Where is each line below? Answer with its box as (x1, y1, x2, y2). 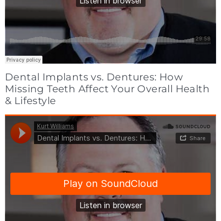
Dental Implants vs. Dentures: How (5, 71, 184, 83)
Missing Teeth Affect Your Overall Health (5, 83, 210, 95)
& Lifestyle (5, 95, 56, 107)
